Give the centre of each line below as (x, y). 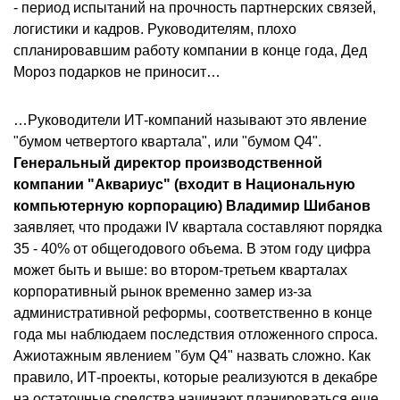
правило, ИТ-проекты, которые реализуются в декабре (196, 377)
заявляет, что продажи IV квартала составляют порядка (198, 227)
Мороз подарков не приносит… (117, 72)
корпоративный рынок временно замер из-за (162, 292)
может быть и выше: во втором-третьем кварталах (180, 270)
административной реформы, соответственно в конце (193, 313)
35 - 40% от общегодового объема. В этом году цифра (192, 249)
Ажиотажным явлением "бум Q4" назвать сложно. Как (192, 356)
